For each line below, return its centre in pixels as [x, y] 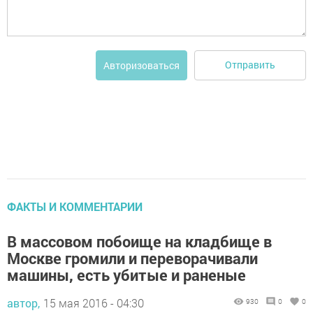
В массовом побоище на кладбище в [139, 241]
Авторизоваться [141, 65]
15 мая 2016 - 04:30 [94, 303]
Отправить [250, 65]
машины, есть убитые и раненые [126, 275]
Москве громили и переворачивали [132, 258]
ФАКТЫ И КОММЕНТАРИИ [75, 206]
